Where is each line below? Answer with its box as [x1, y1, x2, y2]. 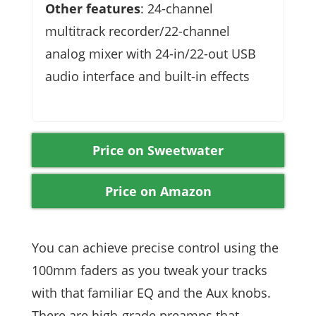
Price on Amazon [104, 183, 212, 200]
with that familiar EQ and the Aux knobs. [32, 284, 271, 302]
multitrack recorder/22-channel [45, 23, 230, 40]
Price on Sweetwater [92, 142, 224, 159]
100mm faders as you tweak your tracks [32, 262, 267, 279]
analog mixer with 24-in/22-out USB [45, 45, 256, 63]
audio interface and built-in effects [45, 68, 250, 85]
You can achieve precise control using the [32, 239, 279, 257]
